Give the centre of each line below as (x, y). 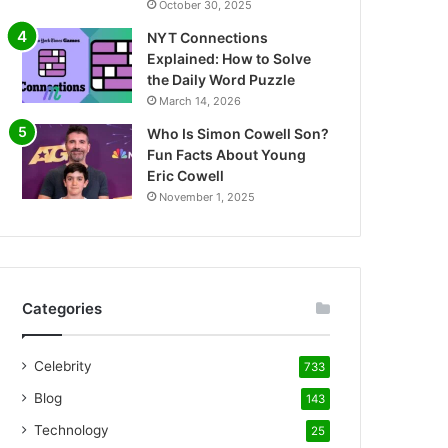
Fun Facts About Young (227, 154)
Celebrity (63, 366)
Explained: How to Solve (229, 58)
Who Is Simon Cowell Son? (238, 133)
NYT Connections (208, 37)
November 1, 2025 (207, 197)
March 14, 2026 (200, 101)
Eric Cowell (186, 175)
